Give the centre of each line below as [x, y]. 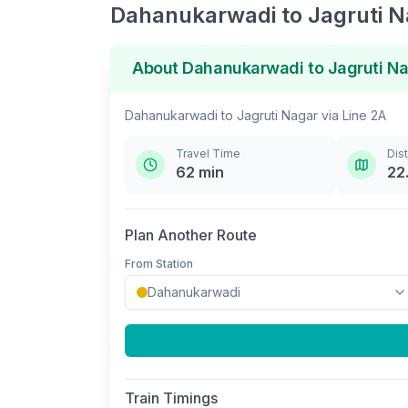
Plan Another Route [191, 235]
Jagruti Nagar [277, 115]
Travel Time [208, 153]
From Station [159, 264]
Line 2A [364, 115]
